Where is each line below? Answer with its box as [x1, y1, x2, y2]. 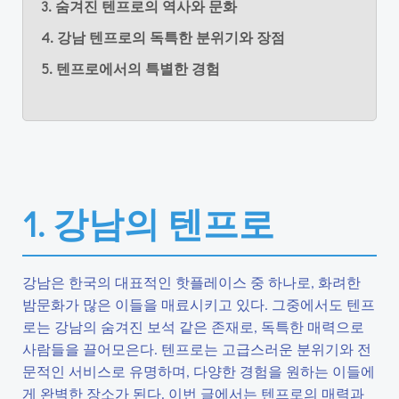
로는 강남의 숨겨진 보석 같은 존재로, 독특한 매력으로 [22, 317, 364, 336]
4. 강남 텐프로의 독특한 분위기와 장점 [41, 28, 285, 46]
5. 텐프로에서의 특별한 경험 [41, 59, 220, 77]
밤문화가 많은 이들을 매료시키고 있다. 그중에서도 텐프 [22, 295, 375, 313]
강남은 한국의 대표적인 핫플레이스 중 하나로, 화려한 [22, 273, 361, 291]
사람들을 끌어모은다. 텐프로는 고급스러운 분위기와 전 [22, 339, 371, 358]
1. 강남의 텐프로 [22, 199, 274, 247]
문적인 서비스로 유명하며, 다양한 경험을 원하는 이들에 [22, 362, 375, 380]
